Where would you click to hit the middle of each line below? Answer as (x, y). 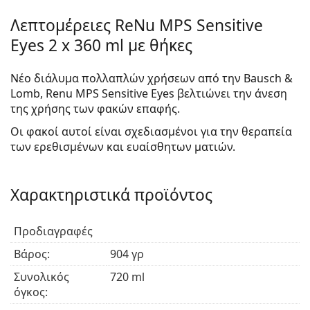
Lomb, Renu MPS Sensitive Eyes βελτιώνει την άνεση (149, 93)
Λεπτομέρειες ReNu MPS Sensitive (137, 25)
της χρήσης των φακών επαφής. (95, 108)
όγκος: (32, 292)
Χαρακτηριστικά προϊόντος (111, 194)
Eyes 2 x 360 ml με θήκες (101, 45)
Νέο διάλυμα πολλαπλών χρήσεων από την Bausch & (152, 78)
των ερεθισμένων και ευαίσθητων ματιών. (123, 146)
